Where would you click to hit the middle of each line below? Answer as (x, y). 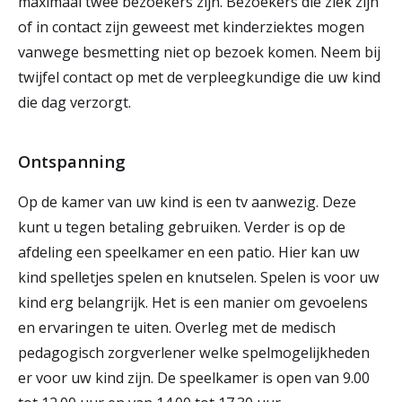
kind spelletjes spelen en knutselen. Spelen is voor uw (199, 277)
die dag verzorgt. (76, 102)
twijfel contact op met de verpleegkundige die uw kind (199, 77)
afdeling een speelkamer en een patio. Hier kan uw (189, 252)
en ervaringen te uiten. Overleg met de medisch (177, 328)
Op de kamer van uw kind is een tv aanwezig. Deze (187, 202)
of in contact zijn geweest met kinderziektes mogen (191, 27)
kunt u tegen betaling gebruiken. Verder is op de (182, 227)
